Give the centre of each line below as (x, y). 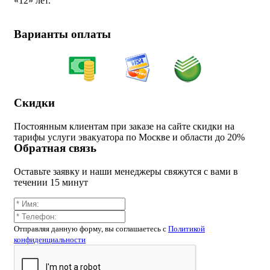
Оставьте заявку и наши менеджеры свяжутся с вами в (126, 172)
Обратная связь (55, 148)
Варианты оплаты (62, 34)
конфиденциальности (50, 240)
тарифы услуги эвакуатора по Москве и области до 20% (129, 137)
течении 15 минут (51, 183)
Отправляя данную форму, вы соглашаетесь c (91, 229)
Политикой (187, 229)
